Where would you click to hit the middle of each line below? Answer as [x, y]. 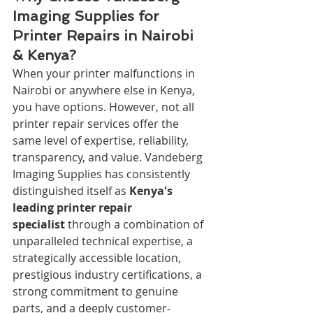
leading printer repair [74, 207]
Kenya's [152, 190]
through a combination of [136, 224]
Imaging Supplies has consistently [103, 174]
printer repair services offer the [97, 123]
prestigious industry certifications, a [109, 274]
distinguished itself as [71, 190]
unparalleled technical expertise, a [104, 241]
